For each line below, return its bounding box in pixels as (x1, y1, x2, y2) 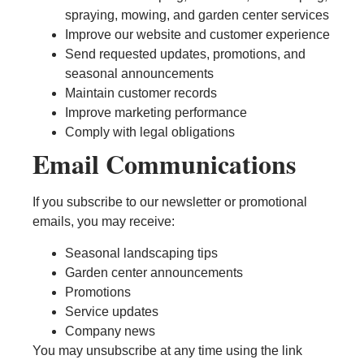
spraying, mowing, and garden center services (65, 8, 329, 23)
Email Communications (32, 145, 296, 184)
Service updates (65, 304, 158, 318)
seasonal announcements (65, 67, 214, 81)
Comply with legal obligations (65, 125, 235, 140)
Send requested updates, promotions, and (65, 47, 305, 62)
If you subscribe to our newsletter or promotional (32, 195, 307, 210)
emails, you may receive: (32, 214, 175, 229)
